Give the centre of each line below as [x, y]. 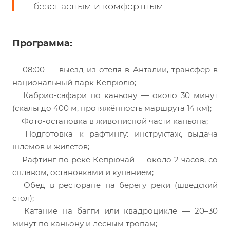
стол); [23, 198]
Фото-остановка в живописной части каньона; [114, 121]
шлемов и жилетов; [51, 147]
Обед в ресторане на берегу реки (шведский [119, 185]
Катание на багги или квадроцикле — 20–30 [119, 211]
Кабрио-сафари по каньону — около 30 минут [119, 95]
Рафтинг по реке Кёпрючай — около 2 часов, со [119, 160]
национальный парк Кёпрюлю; [74, 83]
